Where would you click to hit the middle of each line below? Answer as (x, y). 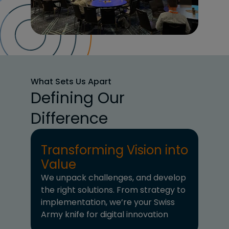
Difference (69, 119)
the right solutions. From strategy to (113, 190)
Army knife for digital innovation (105, 215)
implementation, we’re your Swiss (108, 202)
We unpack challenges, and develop (113, 178)
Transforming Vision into (114, 150)
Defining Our (78, 98)
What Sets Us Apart (71, 82)
